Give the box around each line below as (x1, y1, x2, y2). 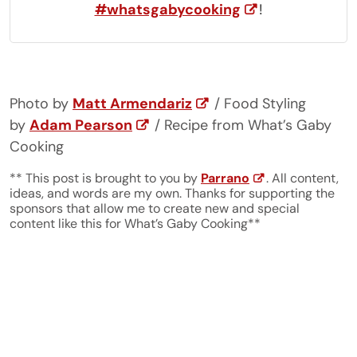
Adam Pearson (29, 116, 132, 135)
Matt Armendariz (73, 94, 192, 114)
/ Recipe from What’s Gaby (151, 116, 331, 135)
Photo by (10, 94, 73, 114)
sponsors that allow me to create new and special (10, 200, 300, 218)
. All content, (266, 170, 339, 187)
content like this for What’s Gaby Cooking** (10, 215, 261, 233)
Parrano (201, 170, 249, 187)
